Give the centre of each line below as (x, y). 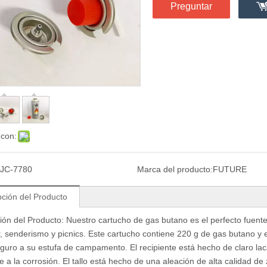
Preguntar (191, 6)
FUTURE (229, 169)
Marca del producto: (175, 169)
